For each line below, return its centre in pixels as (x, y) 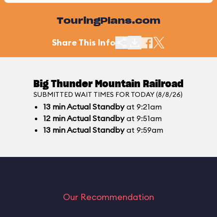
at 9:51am (143, 118)
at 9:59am (144, 130)
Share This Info (84, 42)
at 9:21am (143, 107)
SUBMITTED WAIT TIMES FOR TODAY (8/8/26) (108, 94)
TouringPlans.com (108, 21)
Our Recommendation (108, 197)
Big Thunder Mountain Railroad (108, 84)
